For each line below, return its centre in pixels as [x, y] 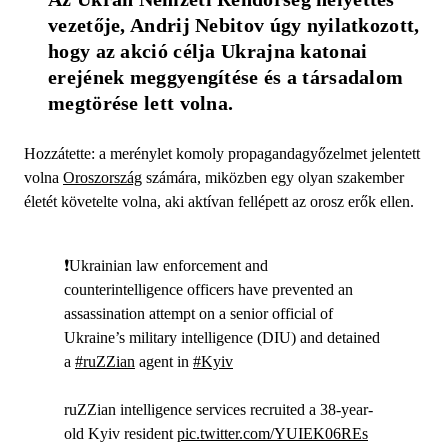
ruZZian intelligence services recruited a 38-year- [218, 409]
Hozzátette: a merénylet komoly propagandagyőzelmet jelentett [222, 153]
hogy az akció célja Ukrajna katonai [208, 50]
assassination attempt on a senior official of [198, 313]
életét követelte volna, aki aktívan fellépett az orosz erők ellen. [219, 201]
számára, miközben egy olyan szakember [273, 177]
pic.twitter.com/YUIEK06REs [272, 433]
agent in [164, 361]
